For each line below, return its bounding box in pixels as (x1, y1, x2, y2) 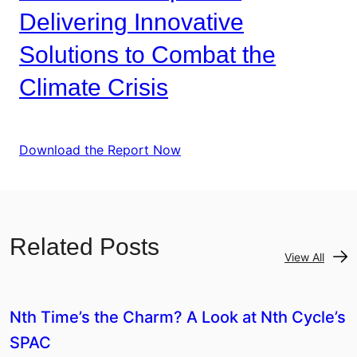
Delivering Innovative (19, 9, 244, 36)
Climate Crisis (19, 74, 168, 101)
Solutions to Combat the (19, 41, 276, 69)
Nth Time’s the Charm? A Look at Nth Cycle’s (10, 308, 346, 328)
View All (284, 249, 324, 264)
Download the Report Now (19, 141, 181, 158)
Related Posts (10, 233, 159, 260)
